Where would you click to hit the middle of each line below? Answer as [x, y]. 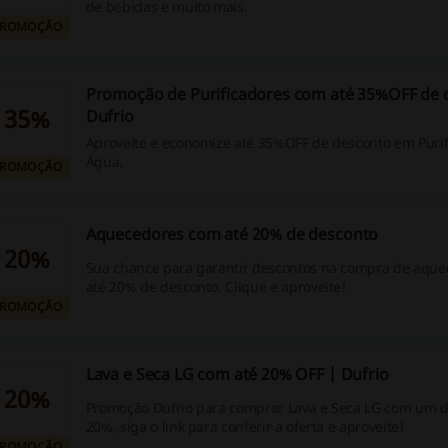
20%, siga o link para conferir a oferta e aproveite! [244, 427]
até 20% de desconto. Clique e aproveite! [215, 287]
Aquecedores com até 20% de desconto [232, 234]
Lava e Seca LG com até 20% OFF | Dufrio [237, 374]
